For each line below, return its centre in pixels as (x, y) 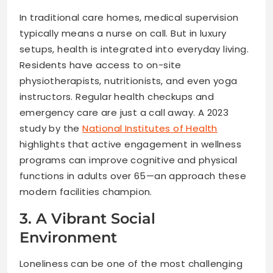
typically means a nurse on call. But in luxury (123, 33)
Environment (68, 237)
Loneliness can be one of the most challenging (131, 263)
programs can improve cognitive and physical (129, 160)
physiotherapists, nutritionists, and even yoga (129, 80)
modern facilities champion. (86, 191)
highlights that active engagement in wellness (130, 144)
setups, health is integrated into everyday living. (134, 49)
